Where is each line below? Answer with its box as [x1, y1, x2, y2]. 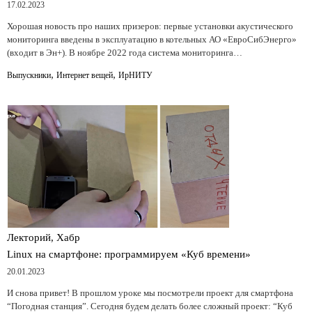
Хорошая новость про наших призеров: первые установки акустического [7, 20, 293, 31]
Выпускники [7, 70, 51, 80]
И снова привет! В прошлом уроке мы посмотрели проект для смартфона [7, 287, 293, 298]
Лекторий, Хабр [7, 231, 80, 243]
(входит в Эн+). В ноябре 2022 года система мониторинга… [7, 47, 242, 58]
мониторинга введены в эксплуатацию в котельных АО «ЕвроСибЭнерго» [7, 33, 297, 45]
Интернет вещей [56, 70, 113, 80]
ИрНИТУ [118, 70, 153, 80]
